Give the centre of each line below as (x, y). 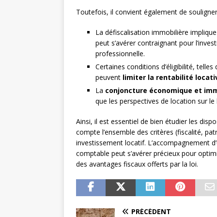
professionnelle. (120, 54)
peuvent (109, 77)
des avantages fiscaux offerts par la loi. (137, 164)
